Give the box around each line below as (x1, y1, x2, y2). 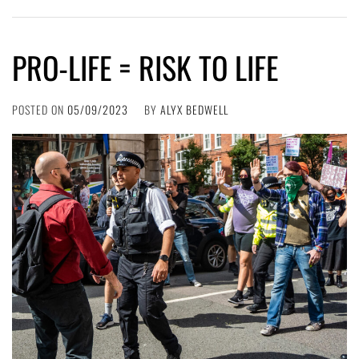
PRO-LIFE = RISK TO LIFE (12, 45, 278, 90)
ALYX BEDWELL (160, 101, 228, 118)
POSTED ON (12, 101, 67, 118)
